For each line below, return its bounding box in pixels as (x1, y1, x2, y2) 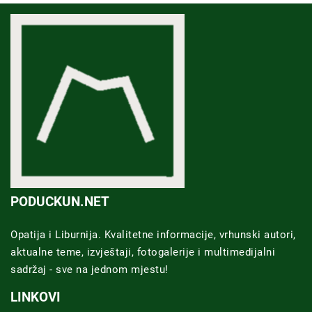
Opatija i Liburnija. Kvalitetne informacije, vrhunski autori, (10, 228, 296, 241)
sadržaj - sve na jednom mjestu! (10, 263, 169, 276)
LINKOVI (10, 288, 61, 305)
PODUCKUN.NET (10, 193, 109, 210)
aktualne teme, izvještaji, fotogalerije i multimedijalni (10, 245, 275, 258)
